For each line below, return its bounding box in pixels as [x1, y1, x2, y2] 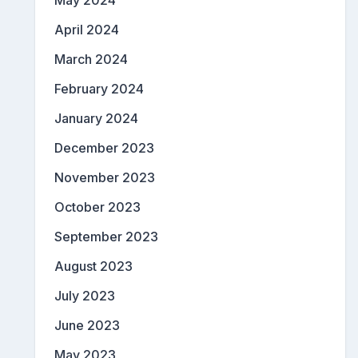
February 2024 [54, 81, 144, 97]
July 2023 [54, 288, 115, 304]
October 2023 [54, 199, 141, 216]
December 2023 [54, 140, 154, 157]
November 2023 [54, 169, 155, 186]
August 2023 [54, 258, 133, 275]
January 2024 [54, 110, 138, 127]
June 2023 [54, 317, 120, 334]
